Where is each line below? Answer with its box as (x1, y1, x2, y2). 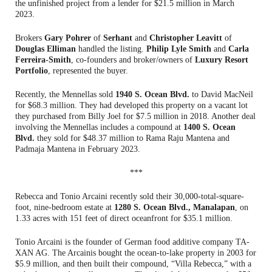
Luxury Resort (195, 55, 248, 64)
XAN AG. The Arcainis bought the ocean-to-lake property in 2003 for (15, 248, 256, 257)
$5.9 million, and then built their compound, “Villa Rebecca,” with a (15, 259, 251, 268)
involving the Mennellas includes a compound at (15, 122, 183, 132)
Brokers (15, 33, 44, 42)
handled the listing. (76, 44, 146, 53)
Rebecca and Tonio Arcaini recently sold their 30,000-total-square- (15, 191, 244, 201)
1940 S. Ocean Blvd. (115, 89, 189, 99)
